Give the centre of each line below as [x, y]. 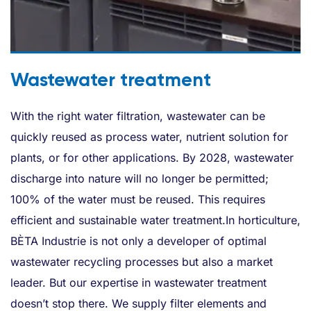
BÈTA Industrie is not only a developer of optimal [138, 241]
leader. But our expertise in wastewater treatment [138, 282]
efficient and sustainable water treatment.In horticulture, [155, 220]
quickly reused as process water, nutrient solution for [149, 136]
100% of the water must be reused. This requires [138, 199]
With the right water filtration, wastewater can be [138, 116]
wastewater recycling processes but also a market [142, 261]
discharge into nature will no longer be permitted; [140, 178]
